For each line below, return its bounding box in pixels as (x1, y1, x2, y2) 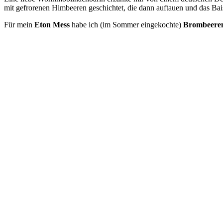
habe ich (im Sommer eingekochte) (70, 20, 183, 29)
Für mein (4, 20, 34, 29)
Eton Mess (34, 20, 70, 29)
